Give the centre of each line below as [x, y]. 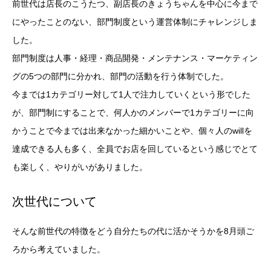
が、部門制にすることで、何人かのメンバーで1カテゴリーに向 [133, 113]
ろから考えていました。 [59, 250]
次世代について [54, 202]
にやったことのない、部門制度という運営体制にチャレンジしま [135, 22]
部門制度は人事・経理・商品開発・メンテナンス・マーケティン [135, 58]
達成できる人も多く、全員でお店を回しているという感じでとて [135, 149]
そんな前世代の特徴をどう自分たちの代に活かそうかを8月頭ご [133, 231]
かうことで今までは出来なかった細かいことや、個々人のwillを [132, 131]
